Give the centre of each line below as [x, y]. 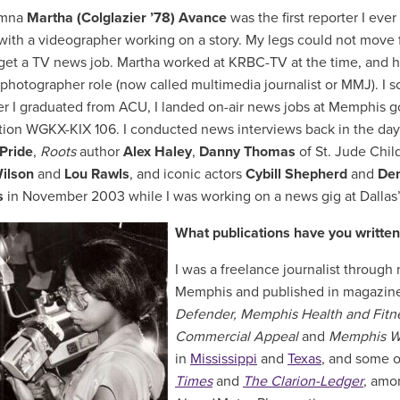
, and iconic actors [187, 174]
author [100, 152]
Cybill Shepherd [296, 174]
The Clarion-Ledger [303, 381]
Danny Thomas [247, 152]
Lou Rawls [97, 174]
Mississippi [224, 359]
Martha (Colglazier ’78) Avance [127, 18]
